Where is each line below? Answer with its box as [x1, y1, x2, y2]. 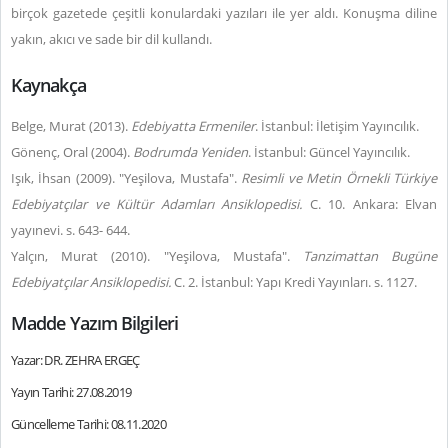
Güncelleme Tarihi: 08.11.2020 [11, 415, 167, 433]
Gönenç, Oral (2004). [11, 143, 133, 161]
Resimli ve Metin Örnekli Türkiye [241, 169, 438, 187]
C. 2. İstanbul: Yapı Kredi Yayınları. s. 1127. [171, 273, 417, 291]
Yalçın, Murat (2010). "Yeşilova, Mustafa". [11, 247, 303, 265]
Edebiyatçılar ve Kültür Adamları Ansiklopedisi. [11, 195, 302, 213]
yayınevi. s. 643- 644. [11, 221, 130, 239]
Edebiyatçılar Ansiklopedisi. [11, 273, 171, 291]
